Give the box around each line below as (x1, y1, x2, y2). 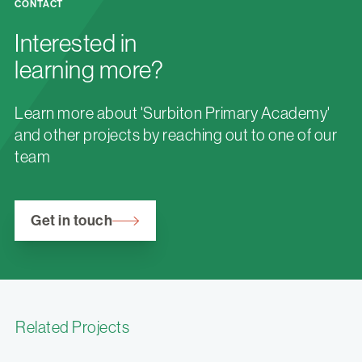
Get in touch (31, 212, 112, 230)
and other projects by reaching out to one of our (15, 126, 337, 145)
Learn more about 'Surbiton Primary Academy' (15, 104, 330, 123)
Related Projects (15, 318, 129, 337)
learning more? (15, 57, 163, 84)
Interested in (15, 30, 137, 57)
